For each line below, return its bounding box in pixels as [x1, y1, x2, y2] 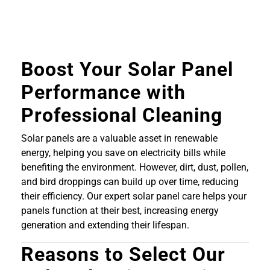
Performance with [21, 81, 186, 104]
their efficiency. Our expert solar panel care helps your [21, 190, 246, 202]
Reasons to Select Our [21, 243, 225, 266]
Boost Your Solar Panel [21, 58, 233, 81]
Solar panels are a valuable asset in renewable [21, 133, 218, 145]
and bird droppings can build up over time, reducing [21, 176, 239, 188]
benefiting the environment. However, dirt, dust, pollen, [21, 162, 248, 174]
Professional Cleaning [21, 104, 222, 127]
